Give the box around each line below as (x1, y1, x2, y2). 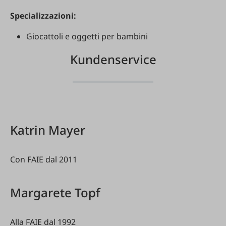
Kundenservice (70, 51, 156, 68)
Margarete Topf (10, 184, 100, 201)
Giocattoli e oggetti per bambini (26, 31, 148, 42)
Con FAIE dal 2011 (10, 154, 77, 165)
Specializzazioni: (10, 10, 76, 21)
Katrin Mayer (10, 122, 85, 138)
